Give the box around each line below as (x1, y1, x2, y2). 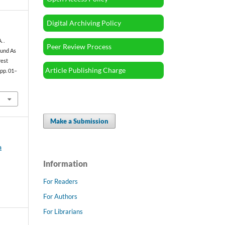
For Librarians (43, 207, 83, 215)
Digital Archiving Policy (45, 18, 121, 27)
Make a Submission (50, 117, 109, 125)
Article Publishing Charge (45, 66, 126, 75)
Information (43, 158, 87, 168)
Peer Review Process (45, 42, 111, 51)
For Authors (43, 192, 77, 200)
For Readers (43, 177, 78, 185)
